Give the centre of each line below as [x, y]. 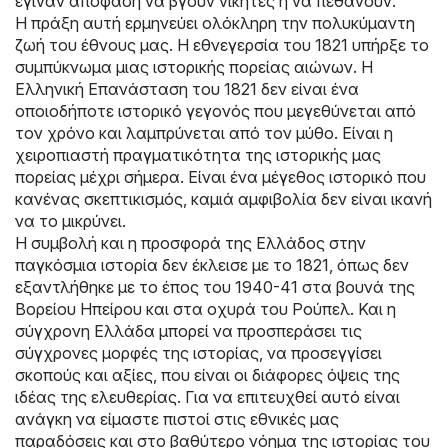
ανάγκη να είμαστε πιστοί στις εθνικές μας [177, 419]
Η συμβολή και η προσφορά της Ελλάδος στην [190, 243]
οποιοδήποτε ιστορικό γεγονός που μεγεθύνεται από [215, 111]
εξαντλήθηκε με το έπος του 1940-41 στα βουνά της [215, 287]
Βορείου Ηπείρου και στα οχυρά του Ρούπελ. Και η [205, 309]
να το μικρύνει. [70, 221]
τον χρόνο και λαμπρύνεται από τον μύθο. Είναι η [204, 133]
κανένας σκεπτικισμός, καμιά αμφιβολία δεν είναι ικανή [223, 199]
